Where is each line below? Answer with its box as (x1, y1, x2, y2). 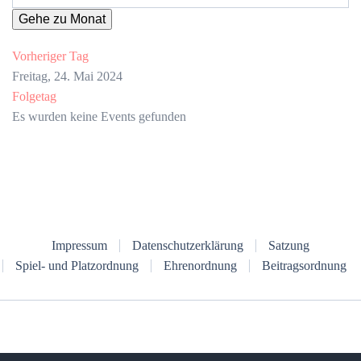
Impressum (52, 239, 107, 253)
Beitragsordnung (261, 259, 346, 273)
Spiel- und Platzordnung (15, 259, 139, 273)
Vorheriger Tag (12, 49, 89, 64)
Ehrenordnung (163, 259, 237, 273)
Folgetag (12, 89, 56, 104)
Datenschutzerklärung (132, 239, 243, 253)
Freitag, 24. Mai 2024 (12, 69, 122, 84)
